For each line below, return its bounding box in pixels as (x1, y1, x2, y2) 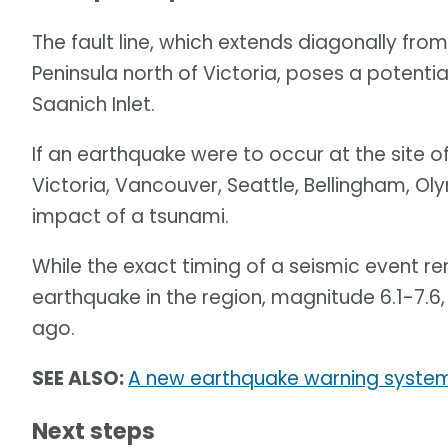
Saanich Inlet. (32, 90, 155, 118)
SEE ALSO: (32, 364, 128, 392)
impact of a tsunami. (32, 202, 229, 230)
